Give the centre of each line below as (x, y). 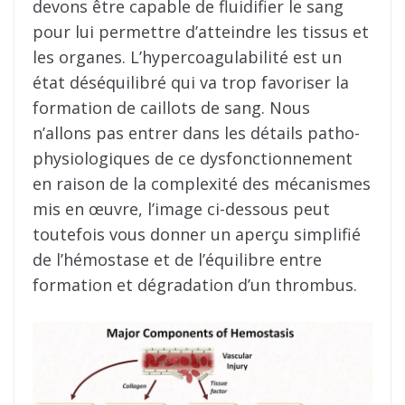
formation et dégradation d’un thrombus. (195, 284)
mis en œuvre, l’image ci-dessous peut (181, 208)
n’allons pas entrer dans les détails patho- (196, 132)
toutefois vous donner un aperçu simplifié (197, 234)
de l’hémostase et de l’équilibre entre (177, 259)
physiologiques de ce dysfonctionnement (193, 158)
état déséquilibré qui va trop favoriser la (191, 82)
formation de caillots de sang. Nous (171, 107)
